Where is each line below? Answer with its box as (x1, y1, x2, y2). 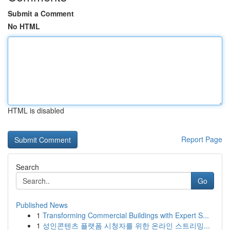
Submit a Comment (8, 8, 74, 18)
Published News (16, 200, 68, 210)
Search (16, 162, 39, 172)
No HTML (8, 21, 40, 31)
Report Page (181, 134, 222, 144)
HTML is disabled (8, 105, 64, 116)
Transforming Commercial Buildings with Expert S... (43, 210, 209, 220)
